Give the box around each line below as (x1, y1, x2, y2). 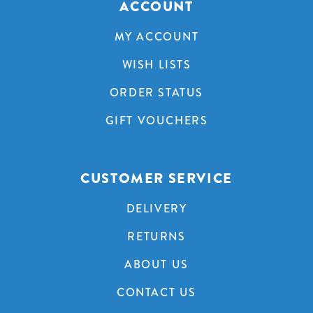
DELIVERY (126, 200, 187, 217)
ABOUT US (124, 256, 189, 272)
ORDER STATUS (109, 84, 204, 101)
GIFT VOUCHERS (105, 112, 208, 129)
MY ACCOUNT (114, 28, 199, 45)
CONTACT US (117, 284, 196, 300)
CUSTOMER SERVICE (80, 168, 233, 189)
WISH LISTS (122, 56, 191, 73)
